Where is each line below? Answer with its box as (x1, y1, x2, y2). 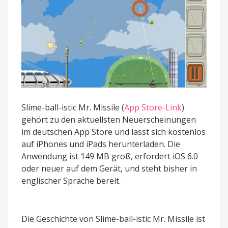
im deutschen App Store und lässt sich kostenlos (21, 126, 206, 137)
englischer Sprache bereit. (21, 175, 121, 186)
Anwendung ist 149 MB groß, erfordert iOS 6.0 (21, 150, 198, 162)
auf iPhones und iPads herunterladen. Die (21, 138, 180, 150)
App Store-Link (124, 101, 182, 113)
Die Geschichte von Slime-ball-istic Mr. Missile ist (21, 213, 205, 224)
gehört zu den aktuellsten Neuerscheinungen (21, 113, 196, 125)
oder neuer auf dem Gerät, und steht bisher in (21, 162, 197, 174)
